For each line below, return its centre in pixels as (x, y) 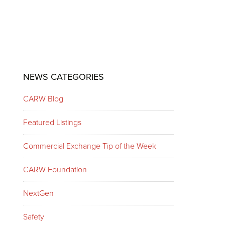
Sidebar (33, 83)
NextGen (38, 193)
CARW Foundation (55, 170)
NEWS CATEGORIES (64, 77)
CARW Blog (43, 99)
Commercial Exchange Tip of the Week (90, 146)
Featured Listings (52, 123)
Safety (34, 217)
